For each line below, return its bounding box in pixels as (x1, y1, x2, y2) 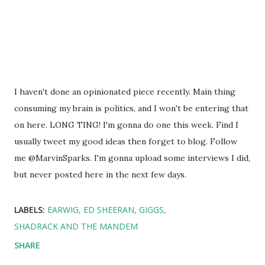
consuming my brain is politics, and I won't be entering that (14, 103, 248, 114)
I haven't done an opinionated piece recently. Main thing (14, 86, 235, 97)
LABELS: (14, 204, 45, 215)
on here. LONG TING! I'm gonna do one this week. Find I (14, 119, 238, 130)
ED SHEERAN (83, 204, 134, 215)
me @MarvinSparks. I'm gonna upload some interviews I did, (14, 153, 250, 163)
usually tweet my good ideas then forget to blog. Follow (14, 136, 237, 147)
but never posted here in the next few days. (14, 169, 186, 180)
